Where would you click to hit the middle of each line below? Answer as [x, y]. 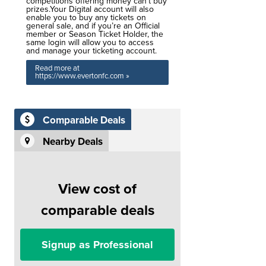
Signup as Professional [97, 245]
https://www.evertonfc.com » [82, 76]
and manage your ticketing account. [91, 51]
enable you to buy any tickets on [86, 18]
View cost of [97, 189]
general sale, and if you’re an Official [93, 26]
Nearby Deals [73, 142]
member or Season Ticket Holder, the [95, 34]
